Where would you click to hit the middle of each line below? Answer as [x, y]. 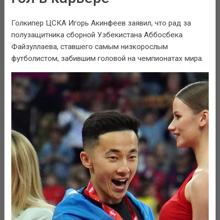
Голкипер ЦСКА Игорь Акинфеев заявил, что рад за [101, 23]
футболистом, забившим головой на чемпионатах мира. [107, 59]
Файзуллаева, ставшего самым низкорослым [89, 47]
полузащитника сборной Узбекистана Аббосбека [97, 35]
